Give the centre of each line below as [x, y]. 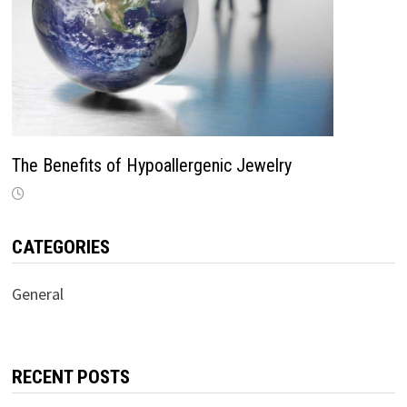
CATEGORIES [60, 248]
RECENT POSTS [70, 377]
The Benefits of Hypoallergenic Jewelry [151, 166]
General [37, 294]
